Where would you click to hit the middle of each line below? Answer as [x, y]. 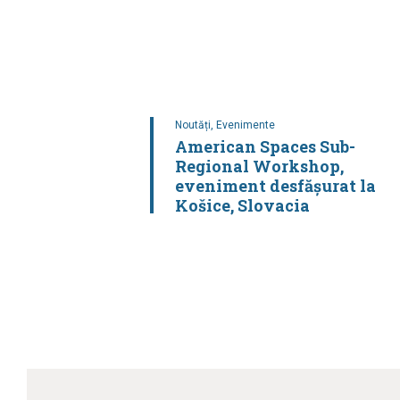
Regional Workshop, [259, 166]
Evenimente [245, 125]
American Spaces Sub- [265, 146]
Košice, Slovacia [242, 205]
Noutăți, [195, 125]
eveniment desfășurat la [275, 185]
